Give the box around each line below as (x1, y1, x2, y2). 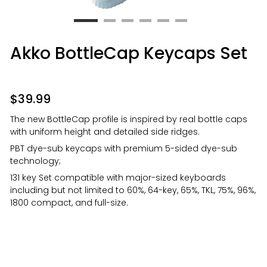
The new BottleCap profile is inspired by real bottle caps (10, 113, 248, 125)
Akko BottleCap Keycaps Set (10, 42, 248, 65)
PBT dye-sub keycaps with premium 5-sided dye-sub (10, 142, 238, 154)
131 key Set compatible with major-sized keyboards (10, 172, 226, 184)
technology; (10, 155, 61, 167)
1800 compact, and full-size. (10, 197, 129, 209)
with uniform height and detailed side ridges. (10, 126, 200, 138)
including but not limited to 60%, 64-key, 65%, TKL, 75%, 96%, (10, 184, 256, 196)
